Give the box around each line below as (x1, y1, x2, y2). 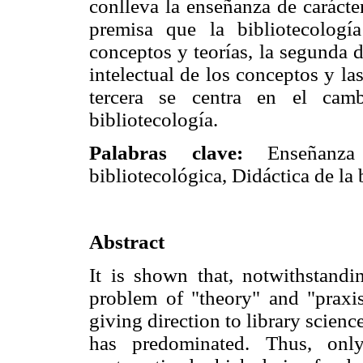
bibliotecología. (89, 108, 218, 130)
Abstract (89, 231, 164, 254)
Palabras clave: (89, 141, 243, 164)
